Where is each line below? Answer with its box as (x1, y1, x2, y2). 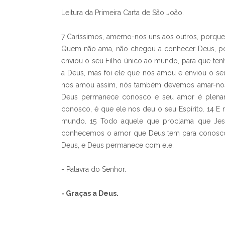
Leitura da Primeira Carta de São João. (61, 9, 184, 17)
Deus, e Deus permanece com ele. (61, 141, 174, 149)
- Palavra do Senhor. (61, 165, 126, 173)
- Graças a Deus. (61, 189, 119, 197)
